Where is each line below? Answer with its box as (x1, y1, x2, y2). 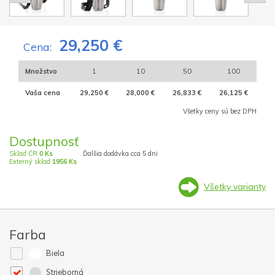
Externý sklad (9, 157, 52, 166)
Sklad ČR (9, 149, 39, 158)
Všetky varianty (204, 180, 266, 192)
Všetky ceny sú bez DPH (183, 107, 257, 116)
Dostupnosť (9, 133, 79, 150)
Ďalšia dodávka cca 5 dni (83, 149, 158, 158)
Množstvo (25, 67, 57, 76)
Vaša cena (25, 88, 60, 98)
